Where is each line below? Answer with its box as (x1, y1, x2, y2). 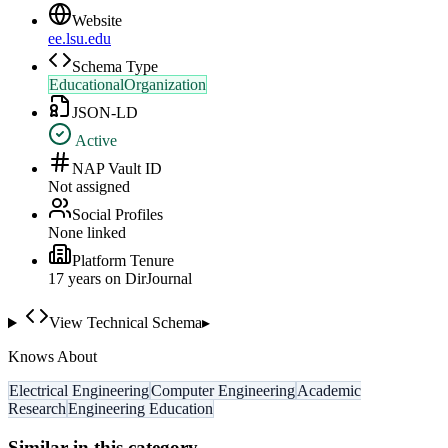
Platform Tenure (72, 252, 174, 270)
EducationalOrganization (49, 76, 206, 94)
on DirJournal (101, 270, 192, 288)
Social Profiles (72, 206, 163, 224)
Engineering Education (68, 400, 213, 418)
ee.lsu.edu (48, 30, 111, 48)
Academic (297, 382, 361, 400)
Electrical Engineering (9, 382, 149, 400)
